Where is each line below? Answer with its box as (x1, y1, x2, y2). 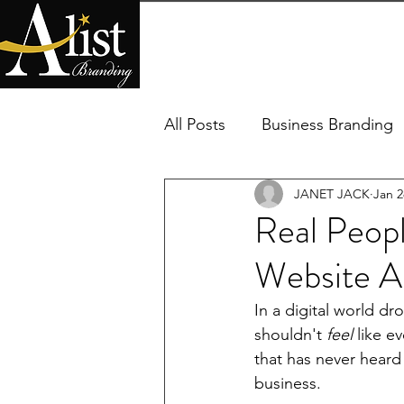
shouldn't (254, 325, 326, 344)
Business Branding (262, 114, 393, 134)
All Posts (164, 114, 225, 134)
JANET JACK (294, 185, 370, 202)
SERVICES (253, 35, 317, 51)
